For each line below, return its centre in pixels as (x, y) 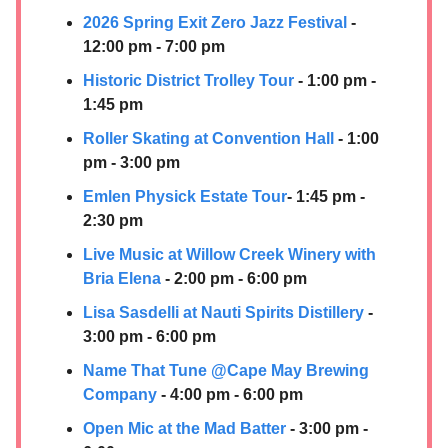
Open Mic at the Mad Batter (184, 428)
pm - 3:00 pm (131, 162)
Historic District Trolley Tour (188, 80)
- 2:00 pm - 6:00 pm (234, 278)
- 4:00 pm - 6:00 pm (230, 394)
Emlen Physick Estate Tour (185, 196)
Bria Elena (122, 278)
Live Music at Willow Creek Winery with (229, 254)
